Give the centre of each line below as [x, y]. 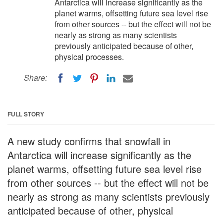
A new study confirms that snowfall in [89, 141]
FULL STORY [26, 114]
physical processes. [89, 57]
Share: [35, 78]
